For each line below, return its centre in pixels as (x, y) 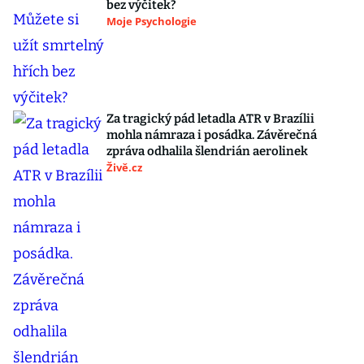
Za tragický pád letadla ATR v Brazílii (210, 119)
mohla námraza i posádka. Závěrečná (212, 135)
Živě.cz (124, 167)
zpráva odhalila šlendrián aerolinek (207, 151)
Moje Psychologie (152, 21)
